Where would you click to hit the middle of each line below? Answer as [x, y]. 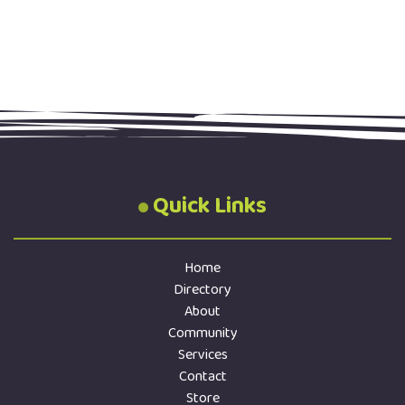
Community [202, 333]
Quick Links [210, 206]
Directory [202, 290]
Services [202, 355]
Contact [202, 377]
